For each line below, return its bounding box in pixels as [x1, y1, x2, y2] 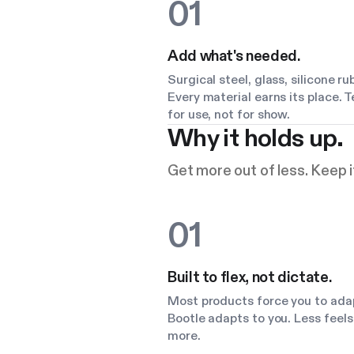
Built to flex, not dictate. [168, 268, 332, 288]
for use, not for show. [168, 107, 291, 123]
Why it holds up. [168, 122, 344, 155]
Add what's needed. [168, 47, 300, 66]
